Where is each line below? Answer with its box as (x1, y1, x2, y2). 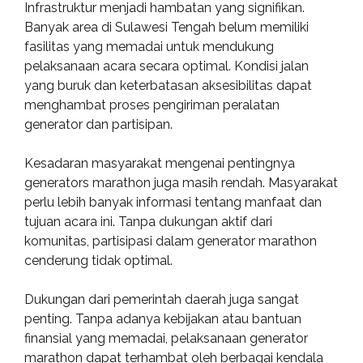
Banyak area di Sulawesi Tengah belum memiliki (24, 19, 309, 35)
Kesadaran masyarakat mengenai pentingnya (24, 156, 295, 171)
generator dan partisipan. (24, 117, 173, 132)
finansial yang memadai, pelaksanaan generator (24, 331, 308, 346)
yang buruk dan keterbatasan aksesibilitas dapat (24, 78, 312, 93)
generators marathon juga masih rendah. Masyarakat (24, 175, 338, 190)
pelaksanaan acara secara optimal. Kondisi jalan (24, 58, 309, 74)
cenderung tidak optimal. (24, 253, 173, 268)
